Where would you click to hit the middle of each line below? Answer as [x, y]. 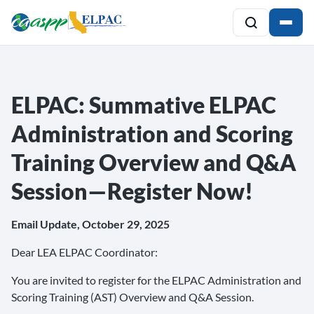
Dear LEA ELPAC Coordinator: [84, 252]
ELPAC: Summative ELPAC [144, 105]
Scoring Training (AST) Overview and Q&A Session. [132, 297]
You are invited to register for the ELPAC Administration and [156, 280]
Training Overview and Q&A [154, 162]
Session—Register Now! [132, 191]
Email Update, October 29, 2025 [90, 224]
